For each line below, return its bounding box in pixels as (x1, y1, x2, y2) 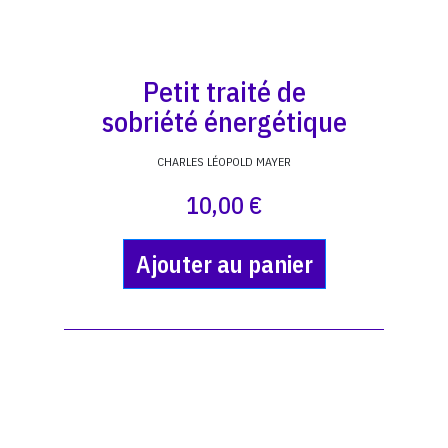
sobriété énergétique (101, 103, 347, 140)
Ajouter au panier (135, 248, 313, 280)
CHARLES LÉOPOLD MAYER (157, 154, 291, 169)
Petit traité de (142, 73, 306, 110)
